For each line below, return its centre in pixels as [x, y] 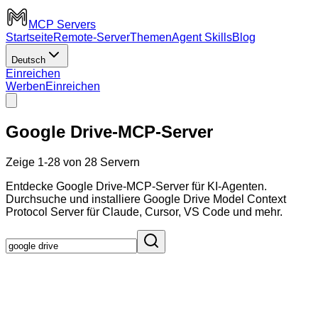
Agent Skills [202, 37]
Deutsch [28, 60]
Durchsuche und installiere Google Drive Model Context [146, 199]
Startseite [29, 37]
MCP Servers [62, 24]
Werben [26, 86]
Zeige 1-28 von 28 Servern [73, 162]
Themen [151, 37]
